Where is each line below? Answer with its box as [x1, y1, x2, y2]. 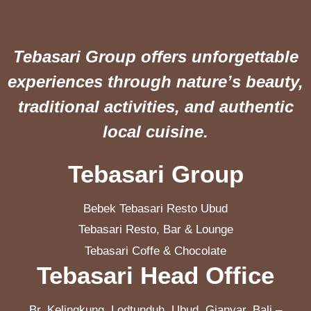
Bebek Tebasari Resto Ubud [83, 201, 228, 215]
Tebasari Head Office [37, 262, 274, 289]
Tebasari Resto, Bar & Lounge [78, 223, 233, 237]
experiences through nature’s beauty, [8, 72, 303, 91]
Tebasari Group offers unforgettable [12, 47, 299, 66]
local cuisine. [103, 121, 208, 141]
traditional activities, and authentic [17, 96, 294, 116]
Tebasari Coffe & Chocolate [85, 244, 226, 258]
